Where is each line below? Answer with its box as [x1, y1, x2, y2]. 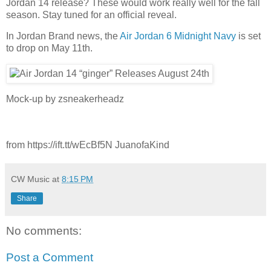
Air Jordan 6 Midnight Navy [120, 31, 236, 42]
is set [236, 31, 261, 42]
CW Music [11, 174, 50, 184]
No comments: [6, 224, 82, 237]
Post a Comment [6, 250, 93, 264]
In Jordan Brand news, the [6, 31, 120, 42]
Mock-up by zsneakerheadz [6, 94, 124, 105]
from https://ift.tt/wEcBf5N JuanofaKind [6, 139, 169, 150]
